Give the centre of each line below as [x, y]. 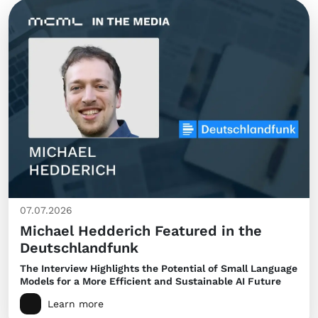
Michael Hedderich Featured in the [141, 231]
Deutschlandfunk [79, 248]
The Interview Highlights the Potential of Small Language [159, 269]
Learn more [76, 304]
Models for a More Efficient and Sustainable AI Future [150, 281]
